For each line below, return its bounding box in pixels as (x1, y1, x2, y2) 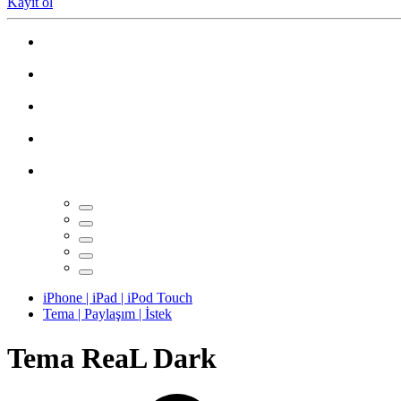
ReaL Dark (81, 341, 217, 374)
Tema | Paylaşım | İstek (43, 306, 172, 322)
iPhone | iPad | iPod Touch (43, 290, 192, 306)
